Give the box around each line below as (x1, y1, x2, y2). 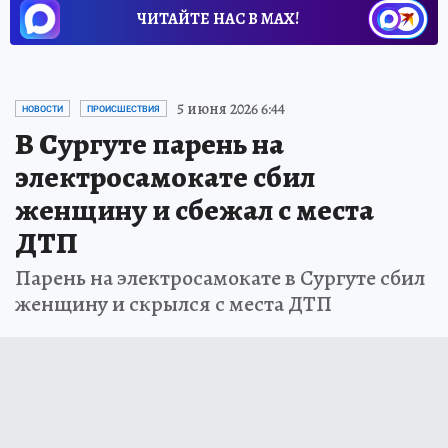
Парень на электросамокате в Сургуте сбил (15, 262, 425, 293)
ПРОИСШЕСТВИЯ (87, 103, 160, 114)
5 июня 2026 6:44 (177, 97, 285, 120)
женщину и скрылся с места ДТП (15, 288, 332, 319)
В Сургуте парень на (15, 123, 284, 164)
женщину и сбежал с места (15, 189, 374, 230)
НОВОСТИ (22, 103, 63, 114)
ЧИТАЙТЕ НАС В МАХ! (137, 7, 299, 30)
